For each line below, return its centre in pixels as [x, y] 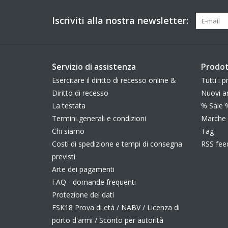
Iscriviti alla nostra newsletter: [120, 20]
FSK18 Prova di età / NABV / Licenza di [116, 207]
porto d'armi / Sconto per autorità [108, 220]
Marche [213, 118]
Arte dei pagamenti [83, 169]
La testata [69, 105]
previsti [64, 156]
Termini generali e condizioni [99, 118]
